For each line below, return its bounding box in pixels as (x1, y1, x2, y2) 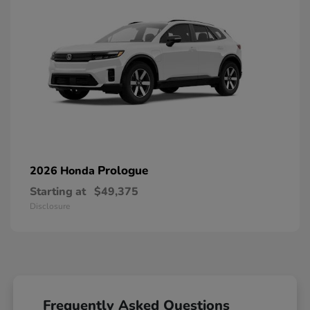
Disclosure (30, 200, 70, 212)
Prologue (98, 162, 148, 179)
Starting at (30, 183, 86, 199)
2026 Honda (30, 163, 98, 179)
